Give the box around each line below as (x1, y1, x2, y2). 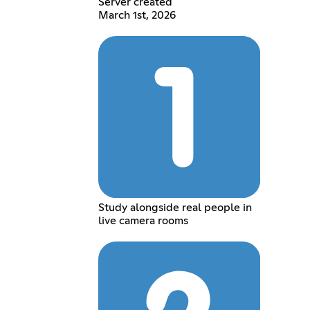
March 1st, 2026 (98, 10, 176, 21)
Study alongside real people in (98, 201, 252, 213)
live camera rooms (98, 215, 188, 226)
